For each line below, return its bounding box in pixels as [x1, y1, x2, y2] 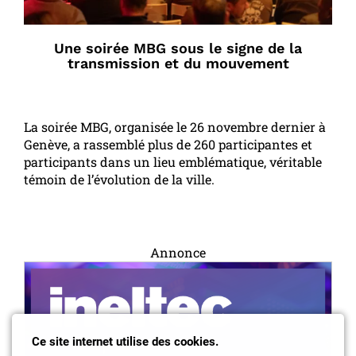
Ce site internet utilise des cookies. [32, 335, 219, 349]
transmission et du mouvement [67, 54, 289, 72]
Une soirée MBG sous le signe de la [54, 39, 302, 56]
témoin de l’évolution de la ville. [24, 170, 215, 188]
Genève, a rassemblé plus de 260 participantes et [24, 135, 312, 153]
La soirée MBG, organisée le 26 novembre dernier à [24, 118, 326, 135]
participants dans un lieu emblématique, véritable [24, 153, 322, 170]
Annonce [150, 243, 206, 261]
